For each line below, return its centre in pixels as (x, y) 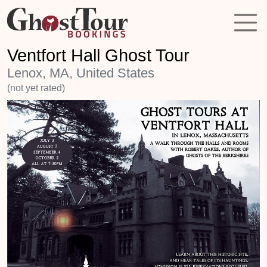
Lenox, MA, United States (81, 73)
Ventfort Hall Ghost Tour (98, 55)
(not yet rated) (36, 88)
